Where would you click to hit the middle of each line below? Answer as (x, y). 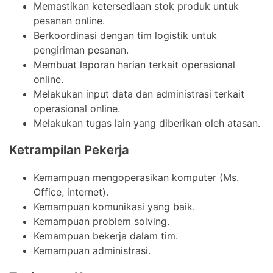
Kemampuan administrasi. (92, 251)
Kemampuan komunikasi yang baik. (114, 207)
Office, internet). (71, 192)
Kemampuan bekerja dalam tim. (106, 236)
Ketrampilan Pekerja (69, 150)
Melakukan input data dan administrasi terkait (139, 94)
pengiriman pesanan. (81, 50)
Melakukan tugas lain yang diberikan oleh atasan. (147, 123)
